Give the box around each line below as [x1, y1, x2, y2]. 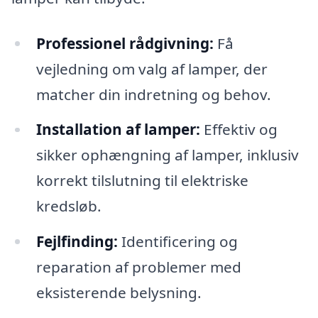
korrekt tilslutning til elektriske [35, 170, 248, 191]
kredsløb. [35, 196, 102, 216]
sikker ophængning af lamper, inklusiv [35, 145, 299, 165]
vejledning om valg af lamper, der [35, 58, 268, 79]
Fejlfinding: [35, 231, 118, 252]
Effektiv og [199, 119, 278, 140]
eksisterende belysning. [35, 283, 202, 303]
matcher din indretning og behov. [35, 84, 271, 104]
